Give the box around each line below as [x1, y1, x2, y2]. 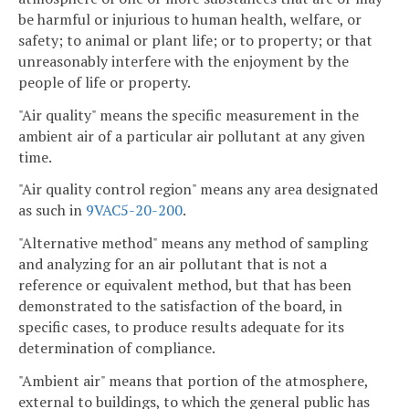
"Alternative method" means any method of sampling [18, 233, 368, 254]
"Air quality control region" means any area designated [18, 179, 378, 200]
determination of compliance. [18, 338, 215, 359]
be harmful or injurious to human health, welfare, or [18, 8, 362, 29]
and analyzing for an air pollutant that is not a [18, 254, 327, 275]
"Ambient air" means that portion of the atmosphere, [18, 371, 368, 392]
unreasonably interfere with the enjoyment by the [18, 50, 349, 71]
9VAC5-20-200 [86, 200, 183, 221]
